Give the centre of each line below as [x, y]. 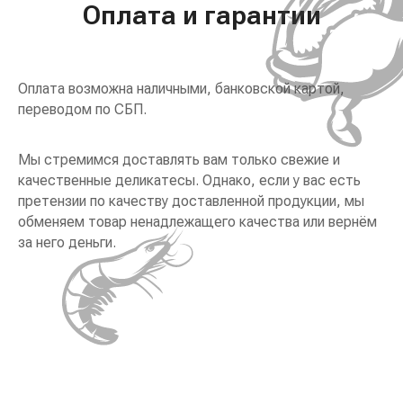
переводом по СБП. [82, 110]
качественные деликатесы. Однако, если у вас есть [189, 181]
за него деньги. [67, 243]
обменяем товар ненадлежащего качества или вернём [197, 222]
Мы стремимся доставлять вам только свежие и [179, 160]
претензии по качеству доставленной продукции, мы [191, 201]
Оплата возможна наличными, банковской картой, [181, 89]
